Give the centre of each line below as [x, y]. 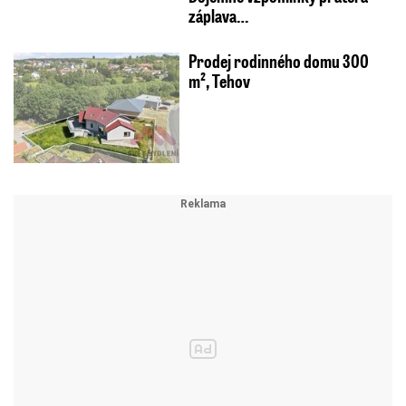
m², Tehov [219, 81]
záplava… [218, 16]
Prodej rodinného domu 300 [278, 61]
